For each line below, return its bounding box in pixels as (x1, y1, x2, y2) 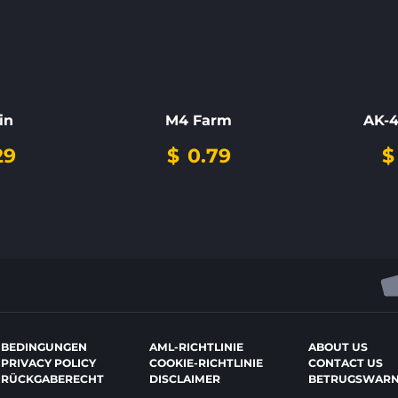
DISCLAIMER (149, 372, 221, 386)
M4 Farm (165, 111, 233, 129)
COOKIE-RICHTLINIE (149, 356, 264, 370)
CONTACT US (308, 356, 384, 370)
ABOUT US (308, 340, 369, 354)
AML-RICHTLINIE (149, 340, 244, 354)
